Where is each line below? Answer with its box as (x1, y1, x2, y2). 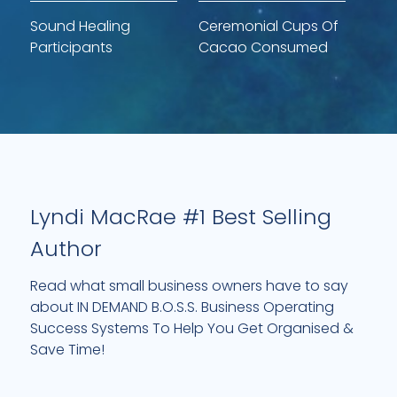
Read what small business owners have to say (30, 275, 348, 296)
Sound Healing (30, 16, 130, 37)
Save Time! (30, 339, 105, 360)
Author (30, 233, 102, 263)
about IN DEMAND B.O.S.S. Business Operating (30, 296, 334, 317)
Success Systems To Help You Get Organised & (30, 317, 354, 339)
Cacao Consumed (198, 37, 328, 58)
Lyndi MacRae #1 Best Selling (30, 201, 331, 231)
